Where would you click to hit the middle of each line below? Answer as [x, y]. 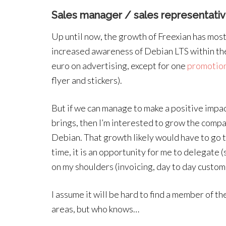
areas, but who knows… [95, 209]
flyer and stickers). [87, 80]
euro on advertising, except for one [119, 66]
